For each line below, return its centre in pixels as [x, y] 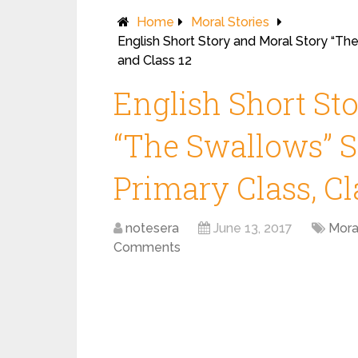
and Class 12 [155, 60]
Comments [147, 247]
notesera [152, 228]
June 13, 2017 [253, 228]
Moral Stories [230, 22]
